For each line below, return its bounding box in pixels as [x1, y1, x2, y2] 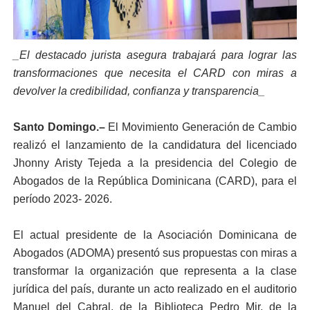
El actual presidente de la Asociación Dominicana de [12, 229, 298, 241]
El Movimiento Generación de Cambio [104, 121, 298, 133]
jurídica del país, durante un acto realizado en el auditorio [12, 283, 298, 295]
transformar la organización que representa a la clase [12, 265, 298, 277]
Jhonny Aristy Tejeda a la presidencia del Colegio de [12, 157, 298, 169]
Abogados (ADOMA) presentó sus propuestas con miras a [12, 247, 298, 259]
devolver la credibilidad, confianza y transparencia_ [12, 85, 265, 97]
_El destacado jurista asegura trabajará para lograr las [12, 49, 298, 61]
